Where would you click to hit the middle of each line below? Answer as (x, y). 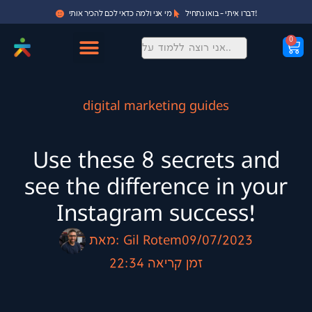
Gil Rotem (151, 241)
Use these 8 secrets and (156, 161)
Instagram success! (156, 214)
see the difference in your (156, 188)
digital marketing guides (156, 107)
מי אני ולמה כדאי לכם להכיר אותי (120, 14)
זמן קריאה (175, 264)
